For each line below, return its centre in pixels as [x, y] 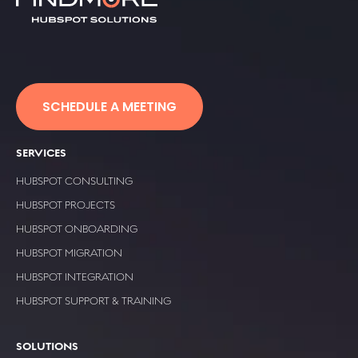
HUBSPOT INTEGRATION [75, 276]
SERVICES [41, 152]
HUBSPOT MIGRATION [69, 253]
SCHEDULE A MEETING [109, 106]
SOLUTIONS [47, 346]
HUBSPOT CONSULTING [74, 181]
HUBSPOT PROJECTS [66, 205]
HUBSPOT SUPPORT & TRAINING [93, 300]
